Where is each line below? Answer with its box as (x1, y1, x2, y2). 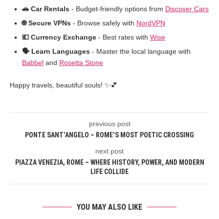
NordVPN (136, 19, 165, 27)
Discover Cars (165, 5, 209, 13)
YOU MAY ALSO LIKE (77, 202, 142, 212)
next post (95, 147, 124, 155)
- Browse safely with (71, 19, 136, 27)
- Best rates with (96, 33, 150, 42)
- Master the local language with (90, 47, 191, 56)
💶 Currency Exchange (22, 33, 96, 42)
